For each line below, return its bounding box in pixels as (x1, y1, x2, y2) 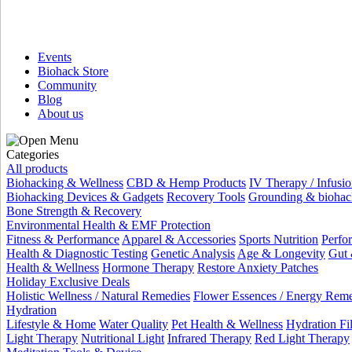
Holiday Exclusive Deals (6, 275, 130, 288)
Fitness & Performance (6, 233, 119, 246)
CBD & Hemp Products (126, 176, 246, 189)
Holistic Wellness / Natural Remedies (6, 289, 190, 302)
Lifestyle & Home (6, 317, 96, 331)
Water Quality (99, 317, 168, 331)
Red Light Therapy (255, 332, 350, 345)
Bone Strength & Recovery (6, 204, 141, 218)
